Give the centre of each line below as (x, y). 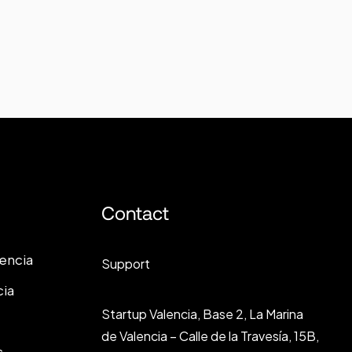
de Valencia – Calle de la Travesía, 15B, (210, 335)
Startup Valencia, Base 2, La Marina (202, 313)
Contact (135, 213)
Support (126, 263)
